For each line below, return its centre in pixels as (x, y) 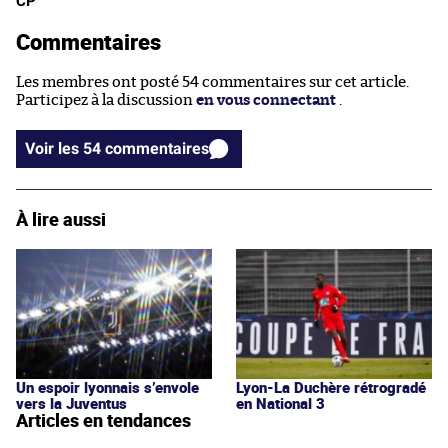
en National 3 (280, 403)
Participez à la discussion (106, 101)
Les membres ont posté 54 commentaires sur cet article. (212, 83)
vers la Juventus (71, 403)
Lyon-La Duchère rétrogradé (331, 387)
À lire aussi (61, 219)
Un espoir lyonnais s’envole (107, 387)
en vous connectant (266, 101)
